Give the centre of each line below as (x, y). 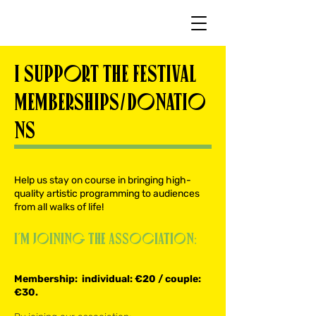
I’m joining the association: (107, 238)
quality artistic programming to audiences (107, 194)
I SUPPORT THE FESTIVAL (105, 74)
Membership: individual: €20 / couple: (108, 279)
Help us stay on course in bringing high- (103, 180)
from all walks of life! (59, 207)
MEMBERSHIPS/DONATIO (110, 102)
